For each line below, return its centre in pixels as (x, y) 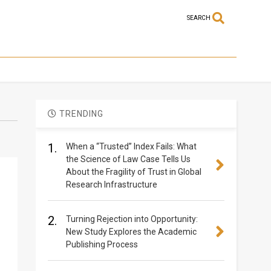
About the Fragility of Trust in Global (133, 172)
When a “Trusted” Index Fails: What (131, 147)
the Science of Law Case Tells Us (128, 159)
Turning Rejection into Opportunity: (132, 219)
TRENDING (80, 114)
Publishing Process (102, 245)
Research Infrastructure (111, 185)
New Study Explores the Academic (131, 232)
